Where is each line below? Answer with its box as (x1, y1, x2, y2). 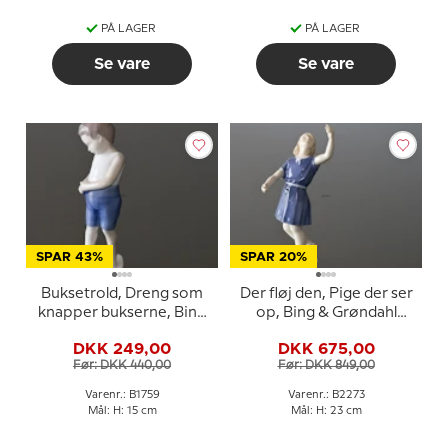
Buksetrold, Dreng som (41, 287, 203, 301)
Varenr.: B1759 (84, 390, 160, 400)
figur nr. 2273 (279, 325, 373, 339)
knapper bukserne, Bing (38, 306, 206, 320)
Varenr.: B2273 (287, 390, 365, 400)
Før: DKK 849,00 (277, 359, 375, 371)
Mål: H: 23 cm (290, 406, 362, 416)
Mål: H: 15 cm (87, 406, 157, 416)
